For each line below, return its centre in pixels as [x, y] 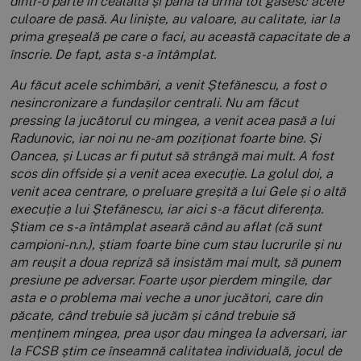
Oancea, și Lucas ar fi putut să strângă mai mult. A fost [172, 156]
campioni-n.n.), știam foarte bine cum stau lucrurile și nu [175, 245]
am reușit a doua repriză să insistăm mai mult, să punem [175, 263]
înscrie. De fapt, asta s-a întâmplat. [113, 55]
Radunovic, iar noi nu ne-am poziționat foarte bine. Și [165, 139]
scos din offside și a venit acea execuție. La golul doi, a [171, 174]
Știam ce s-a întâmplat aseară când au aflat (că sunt [166, 227]
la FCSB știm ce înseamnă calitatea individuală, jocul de [176, 351]
